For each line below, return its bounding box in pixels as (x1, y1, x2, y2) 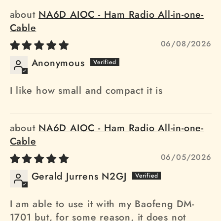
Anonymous (31, 56, 85, 70)
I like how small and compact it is (9, 83, 163, 98)
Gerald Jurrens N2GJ (31, 169, 127, 184)
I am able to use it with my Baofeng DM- (9, 197, 194, 211)
